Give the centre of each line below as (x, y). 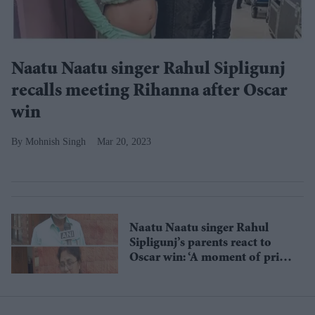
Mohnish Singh (56, 142)
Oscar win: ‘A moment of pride (211, 258)
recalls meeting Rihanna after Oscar (149, 92)
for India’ (155, 273)
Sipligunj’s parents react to (200, 244)
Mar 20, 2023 (124, 142)
